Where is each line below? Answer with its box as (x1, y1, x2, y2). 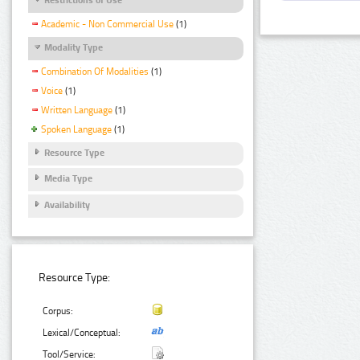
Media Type (44, 173, 92, 185)
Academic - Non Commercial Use (41, 18, 174, 31)
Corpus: (43, 305, 74, 317)
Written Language (41, 104, 112, 117)
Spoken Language (41, 123, 112, 135)
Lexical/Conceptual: (43, 327, 121, 339)
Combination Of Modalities (41, 66, 149, 78)
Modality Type (44, 42, 103, 54)
